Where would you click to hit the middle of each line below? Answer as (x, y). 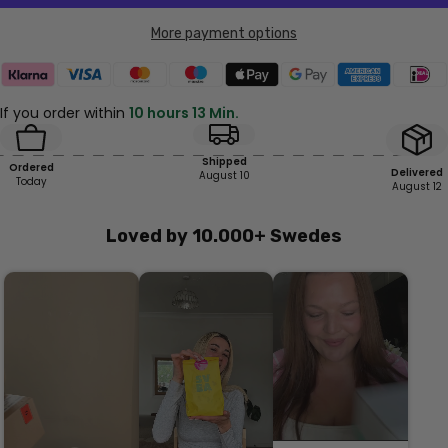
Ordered (31, 167)
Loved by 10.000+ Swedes (224, 236)
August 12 (417, 187)
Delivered (417, 173)
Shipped (224, 162)
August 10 (224, 176)
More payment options (224, 34)
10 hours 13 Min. (184, 113)
